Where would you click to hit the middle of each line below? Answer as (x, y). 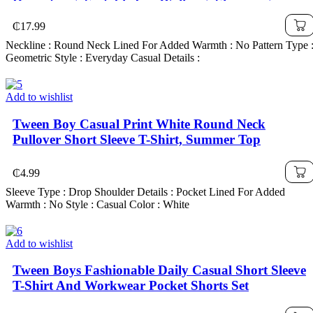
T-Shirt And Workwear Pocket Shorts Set (131, 286)
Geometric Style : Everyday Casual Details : (103, 58)
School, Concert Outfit (77, 17)
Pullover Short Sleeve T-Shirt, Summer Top (137, 139)
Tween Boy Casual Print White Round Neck (139, 124)
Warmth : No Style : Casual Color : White (97, 204)
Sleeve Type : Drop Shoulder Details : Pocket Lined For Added (145, 191)
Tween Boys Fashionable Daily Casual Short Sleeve (159, 270)
